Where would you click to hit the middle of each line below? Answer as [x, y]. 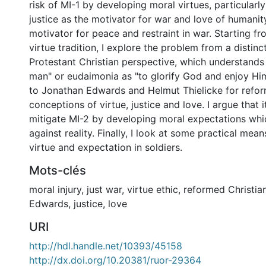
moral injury [55, 189]
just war [104, 189]
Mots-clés [58, 170]
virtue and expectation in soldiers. [106, 147]
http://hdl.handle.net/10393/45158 [106, 246]
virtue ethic [153, 189]
